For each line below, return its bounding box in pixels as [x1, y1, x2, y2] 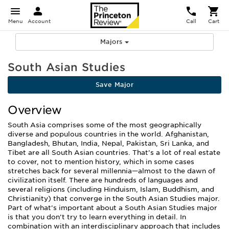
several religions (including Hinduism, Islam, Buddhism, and [8, 186, 214, 193]
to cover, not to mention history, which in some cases [8, 158, 194, 166]
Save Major [96, 81, 133, 88]
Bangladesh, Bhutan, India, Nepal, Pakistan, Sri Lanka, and [8, 140, 209, 147]
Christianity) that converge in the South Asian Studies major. [8, 195, 220, 202]
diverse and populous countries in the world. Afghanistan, [8, 130, 209, 138]
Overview [8, 103, 61, 117]
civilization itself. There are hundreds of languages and [8, 176, 198, 184]
